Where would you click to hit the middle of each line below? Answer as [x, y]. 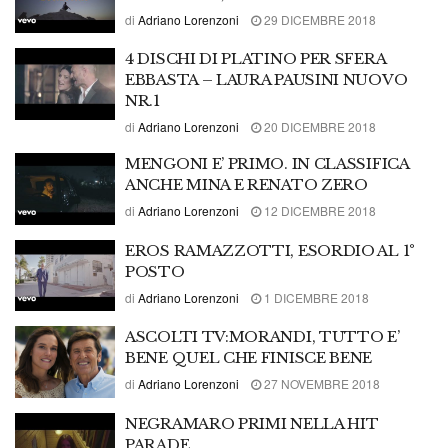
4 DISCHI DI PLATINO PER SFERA [255, 58]
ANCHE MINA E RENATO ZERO [246, 184]
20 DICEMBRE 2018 [318, 126]
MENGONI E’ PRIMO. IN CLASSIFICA [267, 163]
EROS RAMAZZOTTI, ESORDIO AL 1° [270, 250]
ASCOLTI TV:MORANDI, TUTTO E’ [262, 336]
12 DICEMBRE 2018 [318, 210]
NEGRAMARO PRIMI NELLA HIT [252, 423]
